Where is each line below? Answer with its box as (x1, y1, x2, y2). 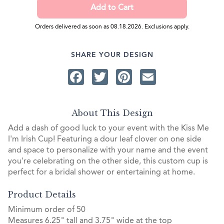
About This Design (71, 107, 153, 118)
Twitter (108, 68, 156, 85)
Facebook (84, 68, 155, 85)
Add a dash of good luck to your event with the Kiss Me (8, 124, 209, 132)
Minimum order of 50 (8, 206, 85, 214)
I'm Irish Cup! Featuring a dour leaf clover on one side (8, 135, 201, 143)
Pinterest (132, 68, 195, 85)
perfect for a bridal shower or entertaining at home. (8, 168, 195, 176)
